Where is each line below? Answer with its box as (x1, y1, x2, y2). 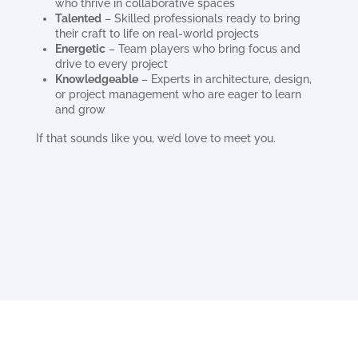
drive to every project (54, 58, 168, 70)
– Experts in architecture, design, (137, 73, 312, 86)
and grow (54, 103, 105, 116)
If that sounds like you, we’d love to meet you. (35, 132, 276, 145)
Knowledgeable (54, 73, 138, 86)
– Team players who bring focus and (105, 42, 300, 55)
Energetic (54, 42, 105, 55)
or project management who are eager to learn (54, 88, 301, 101)
